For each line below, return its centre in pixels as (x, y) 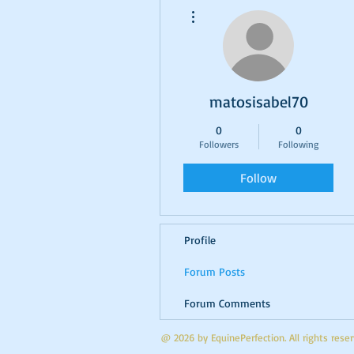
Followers (218, 144)
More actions (225, 6)
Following (298, 144)
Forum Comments (227, 303)
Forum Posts (215, 271)
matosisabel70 (258, 102)
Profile (200, 240)
